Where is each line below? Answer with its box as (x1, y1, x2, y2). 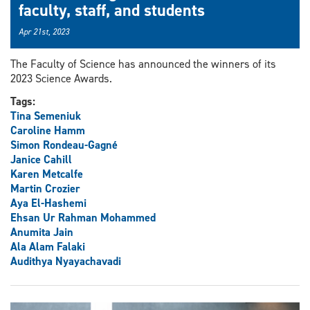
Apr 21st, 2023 (19, 26, 69, 38)
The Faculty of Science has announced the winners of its (10, 57, 276, 72)
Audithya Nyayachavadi (10, 254, 121, 269)
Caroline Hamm (10, 123, 85, 138)
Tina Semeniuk (10, 109, 81, 124)
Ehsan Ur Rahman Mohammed (10, 210, 156, 226)
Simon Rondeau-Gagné (10, 138, 118, 153)
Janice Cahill (10, 152, 72, 167)
